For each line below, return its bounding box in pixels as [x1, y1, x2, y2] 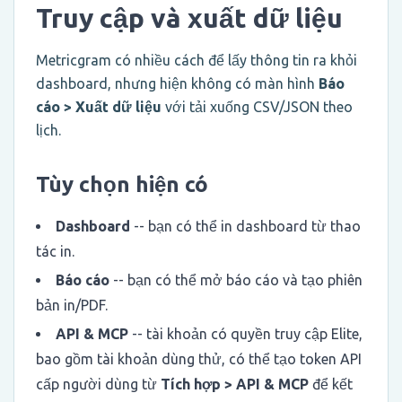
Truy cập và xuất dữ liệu [36, 2, 343, 33]
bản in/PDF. [36, 296, 108, 313]
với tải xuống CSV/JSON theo [162, 98, 353, 115]
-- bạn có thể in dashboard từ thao [130, 217, 361, 234]
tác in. [36, 242, 74, 259]
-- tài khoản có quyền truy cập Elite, [128, 325, 363, 342]
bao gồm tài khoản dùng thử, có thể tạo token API [36, 350, 362, 367]
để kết [309, 375, 353, 392]
